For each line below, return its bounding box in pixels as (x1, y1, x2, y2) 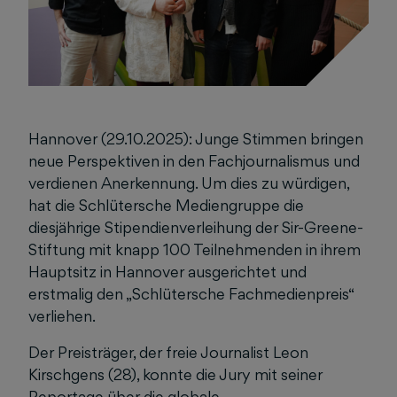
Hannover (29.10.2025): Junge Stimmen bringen (28, 129, 363, 148)
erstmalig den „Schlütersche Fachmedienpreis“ (28, 284, 354, 303)
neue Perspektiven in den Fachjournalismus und (28, 152, 360, 170)
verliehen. (28, 307, 96, 325)
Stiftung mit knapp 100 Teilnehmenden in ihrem (28, 240, 361, 259)
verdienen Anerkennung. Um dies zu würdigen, (28, 174, 349, 192)
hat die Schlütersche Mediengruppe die (28, 196, 304, 214)
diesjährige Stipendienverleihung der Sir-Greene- (28, 218, 363, 237)
